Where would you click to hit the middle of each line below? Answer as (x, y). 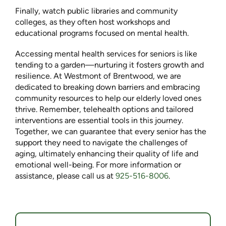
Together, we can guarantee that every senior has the (111, 132)
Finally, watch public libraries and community (96, 11)
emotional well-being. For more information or (98, 165)
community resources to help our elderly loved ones (108, 98)
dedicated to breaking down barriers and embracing (107, 87)
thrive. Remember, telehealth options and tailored (104, 109)
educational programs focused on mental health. (102, 33)
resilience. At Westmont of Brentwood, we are (98, 76)
